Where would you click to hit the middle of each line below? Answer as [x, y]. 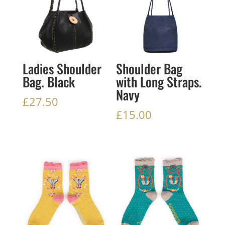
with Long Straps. [159, 81]
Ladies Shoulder [62, 68]
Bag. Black [48, 81]
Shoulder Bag [149, 68]
